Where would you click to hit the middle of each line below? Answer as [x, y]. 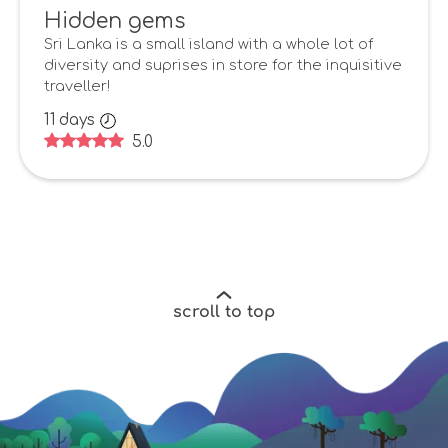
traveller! [77, 86]
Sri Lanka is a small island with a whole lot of [208, 44]
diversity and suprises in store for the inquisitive [223, 65]
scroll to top [224, 311]
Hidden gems [114, 22]
